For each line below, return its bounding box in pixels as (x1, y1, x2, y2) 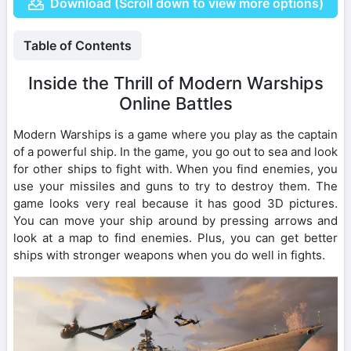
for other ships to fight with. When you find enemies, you (13, 161, 338, 176)
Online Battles (118, 92, 233, 114)
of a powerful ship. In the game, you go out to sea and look (13, 143, 338, 159)
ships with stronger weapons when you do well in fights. (13, 247, 325, 262)
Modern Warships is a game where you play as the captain (13, 126, 338, 142)
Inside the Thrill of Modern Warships (27, 72, 324, 93)
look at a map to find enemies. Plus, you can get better (13, 230, 338, 245)
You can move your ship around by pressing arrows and (13, 212, 338, 228)
